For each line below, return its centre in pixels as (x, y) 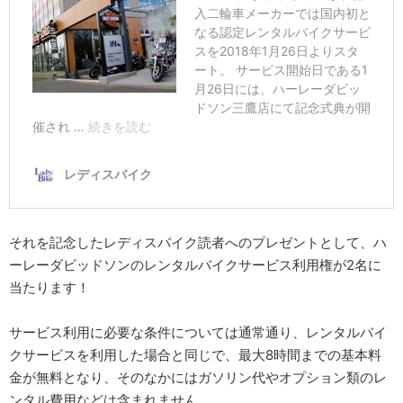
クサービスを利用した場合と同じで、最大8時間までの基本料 (195, 355)
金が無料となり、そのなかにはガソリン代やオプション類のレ (198, 378)
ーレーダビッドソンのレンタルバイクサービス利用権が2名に (195, 265)
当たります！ (49, 288)
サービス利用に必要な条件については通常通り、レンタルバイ (198, 333)
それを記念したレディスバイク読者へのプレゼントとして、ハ (198, 243)
